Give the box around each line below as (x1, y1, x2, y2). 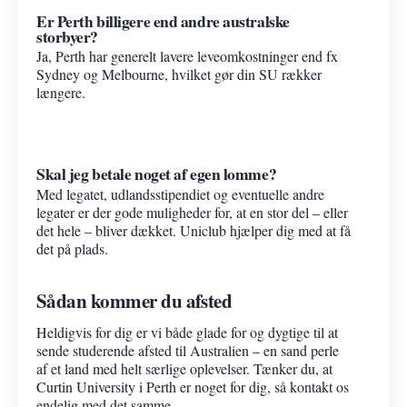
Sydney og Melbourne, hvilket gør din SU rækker (36, 65, 322, 84)
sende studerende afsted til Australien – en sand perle (36, 340, 339, 360)
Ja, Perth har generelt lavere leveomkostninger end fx (36, 46, 338, 66)
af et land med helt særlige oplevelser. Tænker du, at (36, 358, 333, 378)
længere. (36, 83, 85, 103)
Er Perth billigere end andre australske (36, 8, 290, 33)
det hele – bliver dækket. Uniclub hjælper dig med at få (36, 220, 351, 240)
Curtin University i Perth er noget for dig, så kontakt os (36, 376, 349, 396)
